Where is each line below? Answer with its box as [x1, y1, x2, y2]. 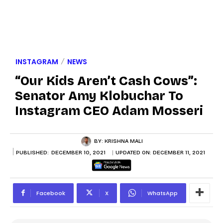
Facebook [36, 189, 65, 197]
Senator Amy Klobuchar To [15, 88, 183, 104]
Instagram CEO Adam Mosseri [15, 103, 203, 118]
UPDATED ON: [115, 149, 153, 156]
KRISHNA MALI [104, 137, 143, 144]
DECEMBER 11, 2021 [153, 149, 205, 156]
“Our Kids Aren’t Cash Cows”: [15, 73, 197, 89]
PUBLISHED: [16, 149, 49, 156]
